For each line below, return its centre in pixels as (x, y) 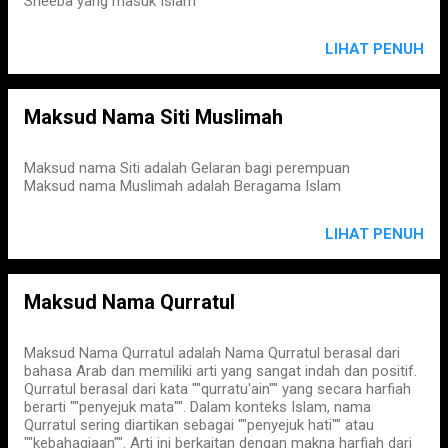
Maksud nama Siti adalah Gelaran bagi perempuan (187, 168)
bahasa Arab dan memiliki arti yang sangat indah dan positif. (220, 371)
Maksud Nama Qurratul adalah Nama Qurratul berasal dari (212, 353)
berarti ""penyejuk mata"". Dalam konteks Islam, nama (197, 407)
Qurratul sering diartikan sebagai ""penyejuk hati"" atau (199, 425)
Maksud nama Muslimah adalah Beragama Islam (182, 186)
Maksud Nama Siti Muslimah (153, 117)
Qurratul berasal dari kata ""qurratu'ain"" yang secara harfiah (217, 389)
